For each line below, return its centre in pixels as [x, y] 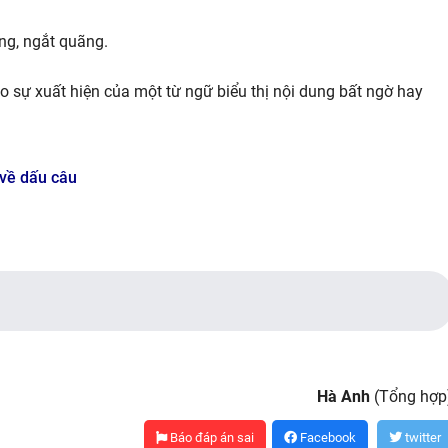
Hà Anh [344, 396]
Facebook [327, 437]
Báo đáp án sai [211, 437]
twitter [422, 437]
